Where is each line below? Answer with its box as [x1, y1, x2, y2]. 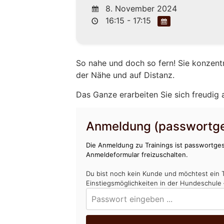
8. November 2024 [103, 3, 177, 13]
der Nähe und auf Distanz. [76, 70, 175, 80]
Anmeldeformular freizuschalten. [86, 150, 188, 158]
